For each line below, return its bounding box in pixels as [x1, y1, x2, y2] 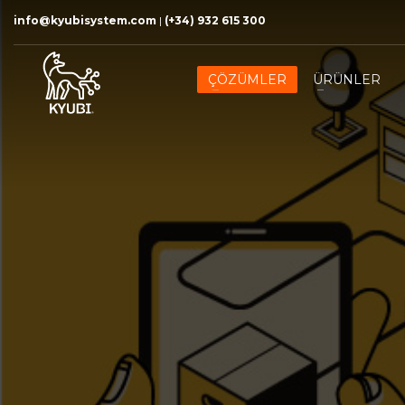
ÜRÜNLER [313, 71, 381, 88]
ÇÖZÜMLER [208, 71, 287, 88]
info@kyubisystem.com [14, 14, 156, 27]
